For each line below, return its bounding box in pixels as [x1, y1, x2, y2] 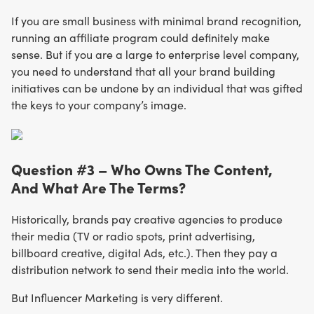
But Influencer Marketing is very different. [11, 290, 223, 306]
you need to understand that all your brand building [11, 63, 275, 78]
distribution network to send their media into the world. [11, 262, 289, 278]
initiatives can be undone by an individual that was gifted [11, 80, 303, 95]
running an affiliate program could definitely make [11, 29, 270, 45]
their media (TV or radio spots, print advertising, [11, 228, 255, 244]
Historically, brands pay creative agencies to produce [11, 212, 282, 227]
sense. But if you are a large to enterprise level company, [11, 46, 299, 62]
